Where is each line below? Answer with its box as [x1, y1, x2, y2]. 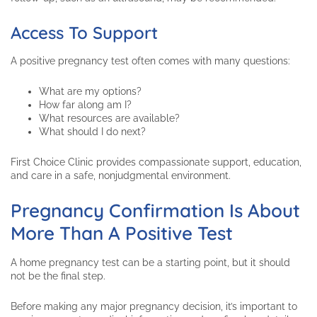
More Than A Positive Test [11, 221, 233, 246]
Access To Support [11, 22, 158, 44]
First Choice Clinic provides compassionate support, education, [11, 156, 301, 168]
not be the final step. [11, 270, 105, 282]
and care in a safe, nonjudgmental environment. [11, 170, 231, 182]
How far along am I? [39, 99, 132, 111]
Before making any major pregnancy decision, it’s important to [11, 301, 297, 313]
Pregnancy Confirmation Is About [11, 199, 300, 223]
